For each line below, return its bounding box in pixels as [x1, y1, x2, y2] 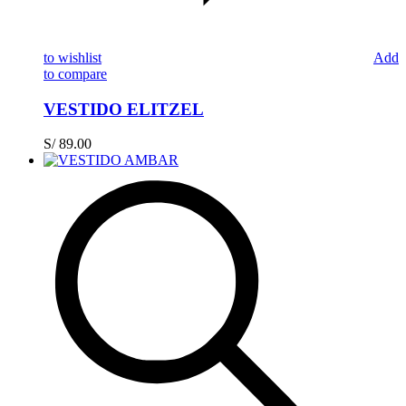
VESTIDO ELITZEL [43, 99, 204, 119]
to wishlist [43, 49, 101, 65]
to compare [43, 65, 107, 82]
